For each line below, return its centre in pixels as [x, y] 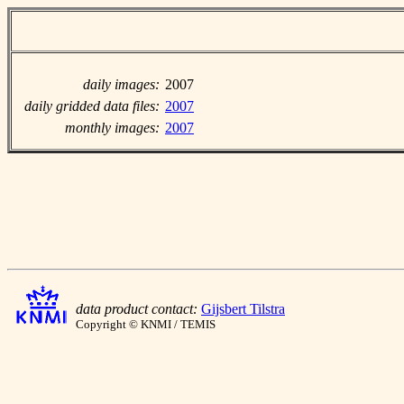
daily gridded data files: [92, 106]
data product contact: [137, 309]
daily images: [121, 84]
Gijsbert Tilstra [243, 309]
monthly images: [112, 128]
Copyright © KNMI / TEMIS [146, 324]
